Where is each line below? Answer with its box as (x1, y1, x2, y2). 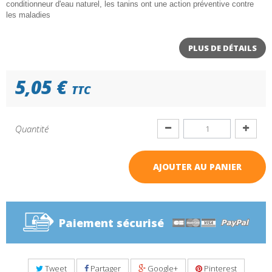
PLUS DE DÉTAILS (188, 42, 257, 53)
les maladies (6, 10, 50, 19)
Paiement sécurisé (58, 216, 164, 231)
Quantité (15, 123, 49, 135)
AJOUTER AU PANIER (153, 161, 242, 172)
